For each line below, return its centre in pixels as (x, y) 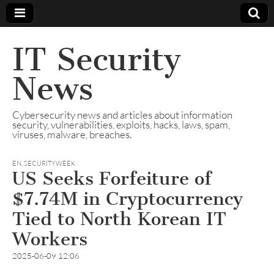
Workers (50, 239)
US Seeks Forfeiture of (112, 179)
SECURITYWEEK (50, 163)
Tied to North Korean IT (119, 219)
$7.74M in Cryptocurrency (128, 199)
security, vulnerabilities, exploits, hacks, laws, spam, (121, 124)
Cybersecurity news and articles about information (122, 115)
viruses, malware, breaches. (72, 134)
